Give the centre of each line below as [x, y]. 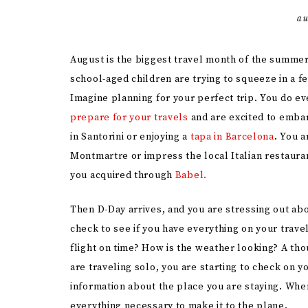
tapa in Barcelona [232, 137]
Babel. [191, 175]
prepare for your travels [129, 118]
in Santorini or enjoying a [130, 137]
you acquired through [123, 175]
